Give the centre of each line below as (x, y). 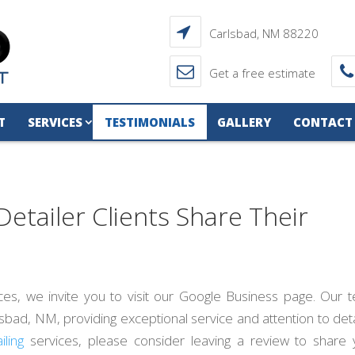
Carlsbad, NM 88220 (264, 33)
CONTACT (323, 122)
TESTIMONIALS (150, 122)
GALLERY (244, 122)
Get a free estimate (262, 73)
